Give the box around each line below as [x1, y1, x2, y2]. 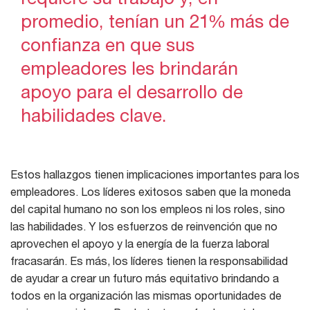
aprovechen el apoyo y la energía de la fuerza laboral [10, 236, 269, 250]
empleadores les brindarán [21, 57, 238, 79]
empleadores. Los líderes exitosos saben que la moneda [10, 184, 291, 198]
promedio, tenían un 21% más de [21, 10, 289, 32]
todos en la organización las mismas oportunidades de [10, 288, 282, 302]
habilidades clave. [21, 104, 167, 126]
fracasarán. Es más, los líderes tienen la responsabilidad [10, 253, 288, 267]
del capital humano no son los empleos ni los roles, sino [10, 201, 285, 215]
